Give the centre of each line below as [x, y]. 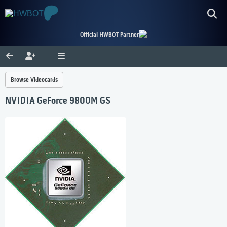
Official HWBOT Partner [109, 35]
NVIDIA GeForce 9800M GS [58, 102]
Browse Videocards [34, 80]
